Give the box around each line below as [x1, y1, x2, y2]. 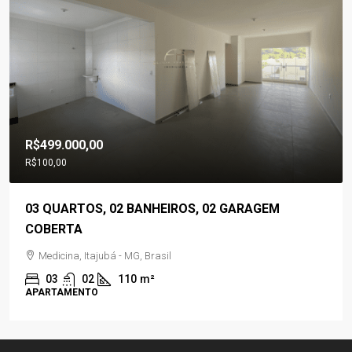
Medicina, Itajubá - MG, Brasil [38, 250, 171, 262]
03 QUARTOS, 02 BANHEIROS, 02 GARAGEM [25, 201, 280, 217]
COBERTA [25, 222, 82, 237]
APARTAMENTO [25, 287, 98, 299]
